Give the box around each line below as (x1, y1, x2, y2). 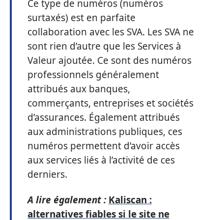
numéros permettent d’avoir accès (27, 139, 180, 152)
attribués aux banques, (27, 82, 130, 95)
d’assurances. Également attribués (27, 111, 180, 124)
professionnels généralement (27, 68, 159, 81)
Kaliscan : (109, 193, 152, 206)
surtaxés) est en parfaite (27, 11, 136, 24)
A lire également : (27, 193, 106, 206)
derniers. (27, 168, 70, 181)
